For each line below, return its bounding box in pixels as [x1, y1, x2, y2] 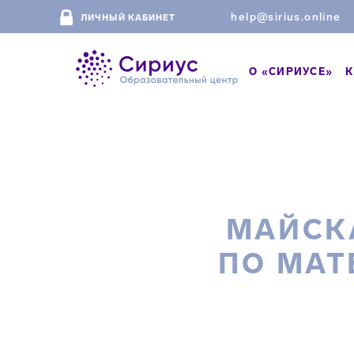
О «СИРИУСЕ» [249, 65, 333, 77]
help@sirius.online [231, 10, 341, 24]
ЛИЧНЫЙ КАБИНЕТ [81, 12, 176, 23]
